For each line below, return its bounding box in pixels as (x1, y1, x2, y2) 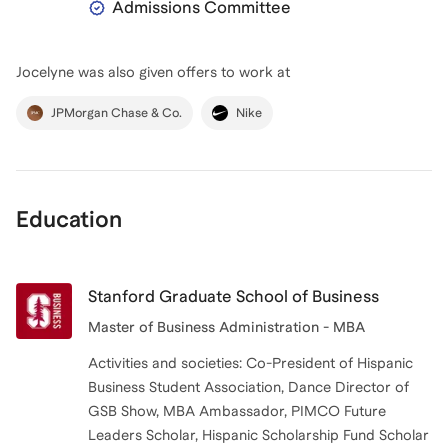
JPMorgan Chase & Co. (51, 106, 182, 121)
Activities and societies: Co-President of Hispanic (88, 355, 413, 372)
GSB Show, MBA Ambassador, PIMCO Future (88, 403, 386, 420)
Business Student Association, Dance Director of (88, 379, 409, 396)
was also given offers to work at (74, 64, 290, 81)
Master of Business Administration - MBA (88, 319, 365, 336)
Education (16, 206, 122, 233)
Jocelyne (16, 64, 74, 81)
